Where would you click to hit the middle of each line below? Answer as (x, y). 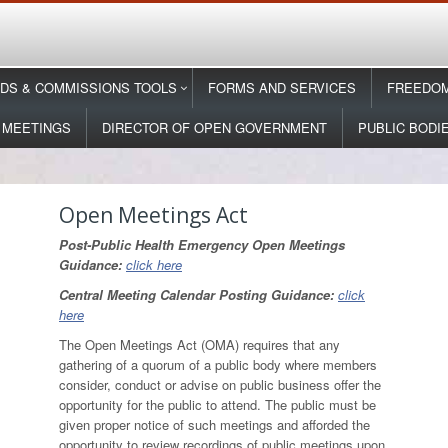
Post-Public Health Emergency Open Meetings (202, 244)
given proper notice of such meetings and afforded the (214, 424)
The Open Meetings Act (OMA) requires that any (199, 344)
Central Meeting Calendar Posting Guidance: (198, 294)
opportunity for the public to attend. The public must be (217, 404)
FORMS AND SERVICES (282, 87)
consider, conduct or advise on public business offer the (220, 384)
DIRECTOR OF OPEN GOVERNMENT (214, 127)
